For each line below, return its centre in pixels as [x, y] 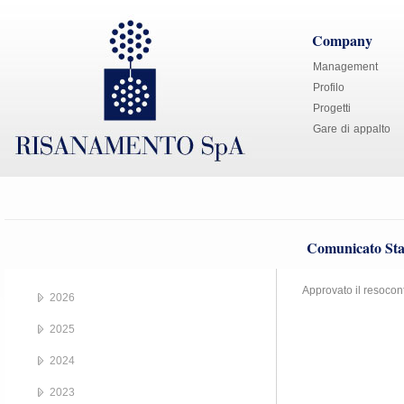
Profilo [329, 87]
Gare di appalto [352, 129]
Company [342, 40]
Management [345, 67]
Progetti [332, 108]
